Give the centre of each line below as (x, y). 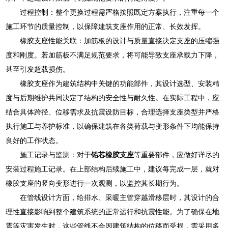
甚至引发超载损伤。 (38, 69)
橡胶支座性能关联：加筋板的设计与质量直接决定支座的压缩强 (120, 40)
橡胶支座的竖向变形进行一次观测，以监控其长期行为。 (95, 183)
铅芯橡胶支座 (113, 154)
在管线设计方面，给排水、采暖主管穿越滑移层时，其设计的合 (120, 197)
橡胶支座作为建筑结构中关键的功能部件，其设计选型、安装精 (120, 83)
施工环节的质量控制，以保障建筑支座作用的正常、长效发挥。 (106, 26)
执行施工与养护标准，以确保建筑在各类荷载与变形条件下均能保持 (113, 126)
